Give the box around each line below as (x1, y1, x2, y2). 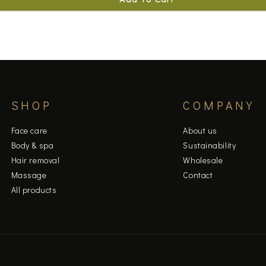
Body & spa (11, 139, 54, 151)
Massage (11, 169, 47, 180)
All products (11, 183, 57, 195)
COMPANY (183, 97, 255, 113)
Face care (11, 124, 47, 136)
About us (183, 124, 217, 136)
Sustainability (183, 139, 236, 151)
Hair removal (11, 154, 60, 166)
